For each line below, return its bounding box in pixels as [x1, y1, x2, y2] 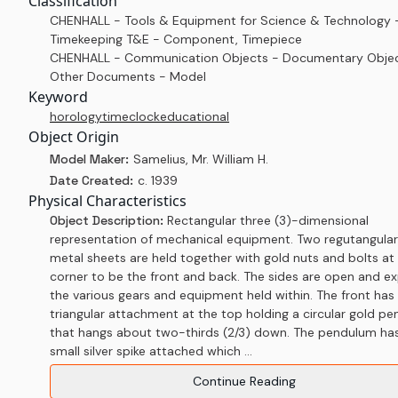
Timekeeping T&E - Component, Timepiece [50, 31, 302, 47]
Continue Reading [193, 373, 296, 389]
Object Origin [28, 127, 119, 147]
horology [50, 108, 102, 124]
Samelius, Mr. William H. [133, 151, 268, 167]
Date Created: [50, 172, 133, 188]
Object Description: [50, 212, 167, 228]
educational [160, 108, 229, 124]
